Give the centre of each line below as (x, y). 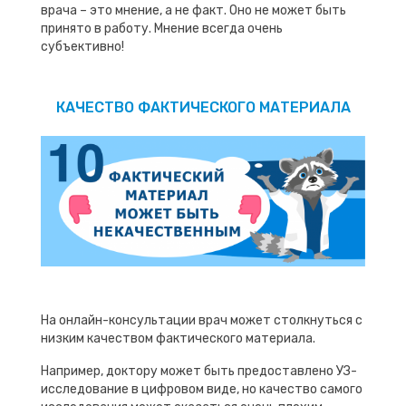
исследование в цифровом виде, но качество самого (202, 389)
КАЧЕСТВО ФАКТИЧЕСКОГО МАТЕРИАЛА (203, 108)
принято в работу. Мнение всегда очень (162, 29)
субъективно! (82, 47)
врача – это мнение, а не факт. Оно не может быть (193, 11)
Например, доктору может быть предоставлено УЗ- (199, 371)
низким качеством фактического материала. (178, 338)
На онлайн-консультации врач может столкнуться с (202, 320)
